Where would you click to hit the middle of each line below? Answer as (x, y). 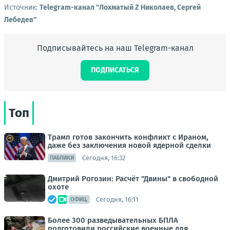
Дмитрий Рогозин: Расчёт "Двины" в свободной (133, 179)
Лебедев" (20, 20)
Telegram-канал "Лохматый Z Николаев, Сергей (120, 7)
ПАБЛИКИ (62, 158)
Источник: (22, 7)
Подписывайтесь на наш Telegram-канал (115, 48)
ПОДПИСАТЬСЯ (115, 70)
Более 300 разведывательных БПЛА (113, 220)
